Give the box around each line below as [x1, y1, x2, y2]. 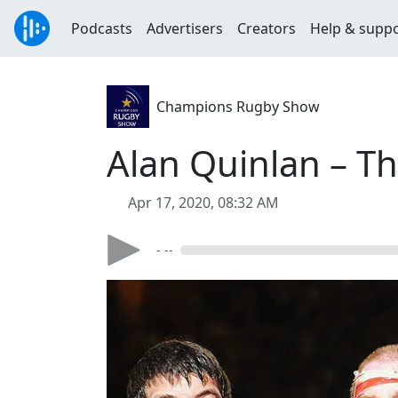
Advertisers [147, 19, 223, 38]
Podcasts [71, 19, 132, 38]
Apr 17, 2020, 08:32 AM [128, 193, 279, 212]
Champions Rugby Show [156, 97, 320, 116]
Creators [237, 19, 296, 38]
